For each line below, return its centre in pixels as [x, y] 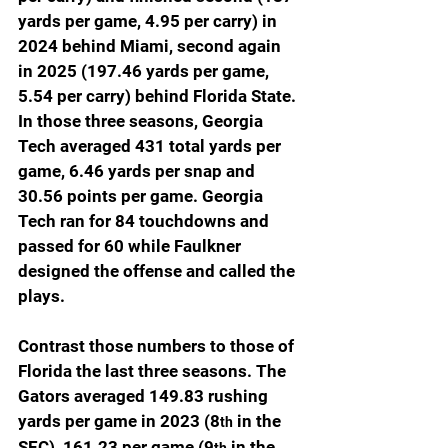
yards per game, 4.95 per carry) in [149, 20]
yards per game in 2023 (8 [119, 420]
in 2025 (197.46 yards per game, [145, 70]
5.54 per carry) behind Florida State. [159, 95]
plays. [41, 295]
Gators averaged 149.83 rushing [145, 395]
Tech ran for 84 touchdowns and [145, 220]
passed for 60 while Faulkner [131, 245]
